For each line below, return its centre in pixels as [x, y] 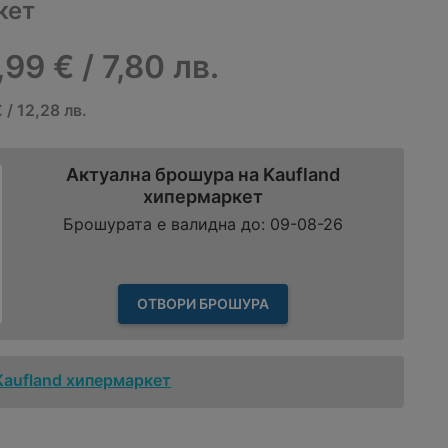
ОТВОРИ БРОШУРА [203, 303]
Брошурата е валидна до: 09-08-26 [203, 224]
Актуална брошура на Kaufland [203, 174]
